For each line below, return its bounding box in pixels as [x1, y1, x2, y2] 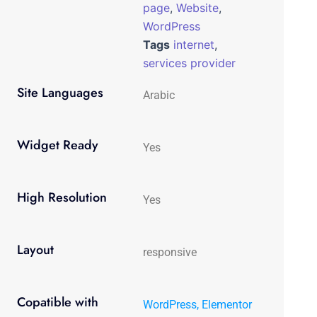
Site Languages [16, 83, 103, 103]
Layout [16, 241, 54, 260]
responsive [143, 246, 197, 260]
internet [173, 38, 215, 52]
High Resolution [16, 188, 107, 207]
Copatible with [16, 293, 98, 312]
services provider [143, 56, 236, 71]
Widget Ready [16, 136, 98, 155]
